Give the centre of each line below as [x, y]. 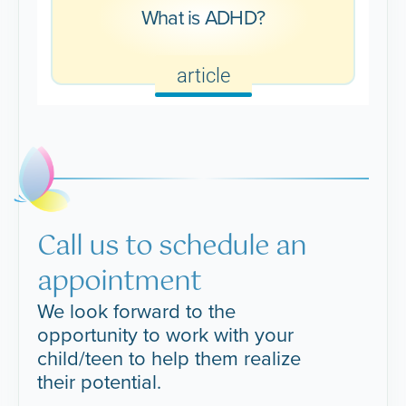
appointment [119, 282]
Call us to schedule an [172, 246]
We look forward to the [137, 311]
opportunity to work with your [166, 334]
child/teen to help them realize [169, 358]
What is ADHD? [203, 17]
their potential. [102, 382]
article [203, 76]
